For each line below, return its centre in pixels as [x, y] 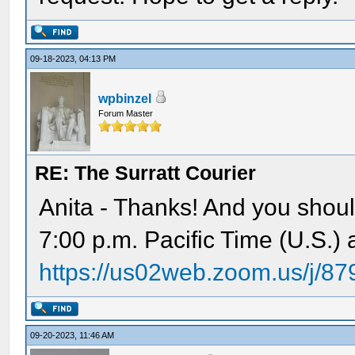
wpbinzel [125, 99]
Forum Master [126, 113]
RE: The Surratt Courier [146, 173]
